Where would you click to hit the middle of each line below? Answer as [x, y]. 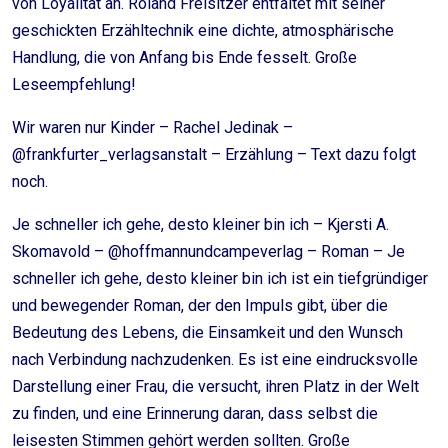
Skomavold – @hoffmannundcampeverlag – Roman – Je [208, 251]
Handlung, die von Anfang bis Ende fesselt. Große [184, 57]
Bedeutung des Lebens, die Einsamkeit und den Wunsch [207, 332]
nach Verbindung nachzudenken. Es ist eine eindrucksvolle [215, 359]
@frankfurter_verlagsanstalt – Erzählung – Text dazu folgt [214, 154]
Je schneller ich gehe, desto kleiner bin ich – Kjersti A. [200, 224]
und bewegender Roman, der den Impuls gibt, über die [200, 305]
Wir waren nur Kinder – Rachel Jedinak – [152, 127]
